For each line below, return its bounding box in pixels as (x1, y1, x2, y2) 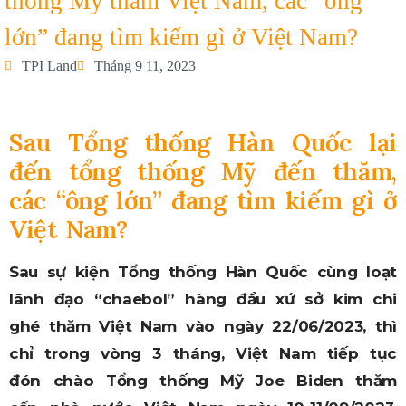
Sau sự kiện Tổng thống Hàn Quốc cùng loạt (9, 262, 397, 281)
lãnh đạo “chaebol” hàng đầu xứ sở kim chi (9, 289, 397, 308)
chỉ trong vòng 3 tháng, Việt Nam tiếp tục (9, 343, 397, 362)
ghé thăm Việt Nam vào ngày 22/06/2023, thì (9, 316, 397, 335)
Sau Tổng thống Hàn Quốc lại (9, 126, 397, 158)
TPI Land (22, 57, 77, 73)
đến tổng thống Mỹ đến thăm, (9, 155, 397, 187)
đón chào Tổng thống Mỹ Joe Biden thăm (9, 371, 397, 390)
